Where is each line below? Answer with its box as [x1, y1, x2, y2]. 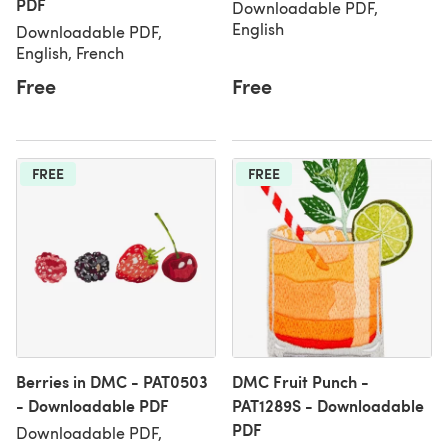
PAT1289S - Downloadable [232, 394, 424, 417]
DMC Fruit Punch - [232, 370, 369, 393]
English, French [16, 42, 124, 63]
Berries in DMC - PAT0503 [16, 370, 208, 393]
